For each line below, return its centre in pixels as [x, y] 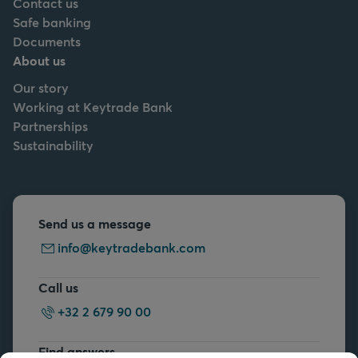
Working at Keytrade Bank [93, 107]
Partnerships [50, 126]
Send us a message [95, 224]
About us [39, 61]
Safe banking [52, 22]
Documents [47, 42]
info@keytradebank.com [131, 248]
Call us [58, 288]
